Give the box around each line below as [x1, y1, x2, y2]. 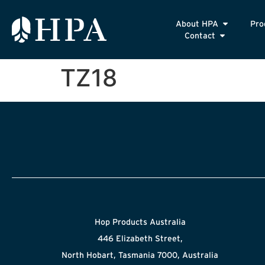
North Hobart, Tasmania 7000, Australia [62, 250, 219, 260]
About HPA [176, 19, 219, 28]
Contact [185, 31, 216, 40]
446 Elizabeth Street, [97, 234, 183, 243]
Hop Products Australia [94, 217, 186, 227]
